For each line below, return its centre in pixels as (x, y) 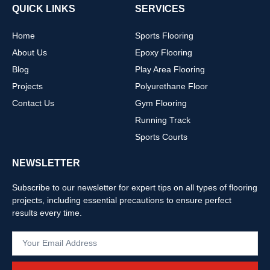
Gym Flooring (161, 103)
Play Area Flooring (170, 69)
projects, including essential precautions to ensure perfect (122, 200)
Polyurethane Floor (171, 86)
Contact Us (33, 103)
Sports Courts (161, 137)
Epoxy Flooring (164, 52)
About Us (30, 52)
